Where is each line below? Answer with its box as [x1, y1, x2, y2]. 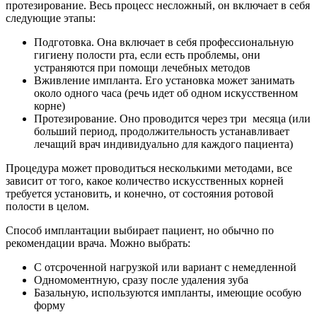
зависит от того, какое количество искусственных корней [6, 175, 284, 188]
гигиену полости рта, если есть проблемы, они [34, 49, 260, 62]
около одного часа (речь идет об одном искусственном [34, 87, 298, 100]
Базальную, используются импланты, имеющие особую [34, 287, 301, 299]
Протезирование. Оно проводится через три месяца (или [34, 113, 311, 125]
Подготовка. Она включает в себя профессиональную [34, 36, 294, 49]
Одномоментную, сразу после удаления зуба [34, 274, 248, 287]
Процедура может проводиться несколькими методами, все [6, 162, 292, 175]
